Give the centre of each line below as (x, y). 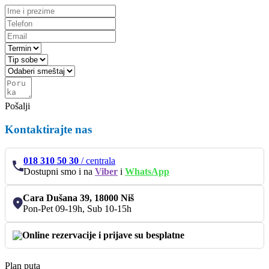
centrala (101, 160)
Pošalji (17, 106)
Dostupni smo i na (59, 171)
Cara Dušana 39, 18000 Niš (78, 198)
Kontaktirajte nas (48, 129)
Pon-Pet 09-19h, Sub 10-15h (77, 208)
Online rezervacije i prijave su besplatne (103, 235)
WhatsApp (147, 171)
